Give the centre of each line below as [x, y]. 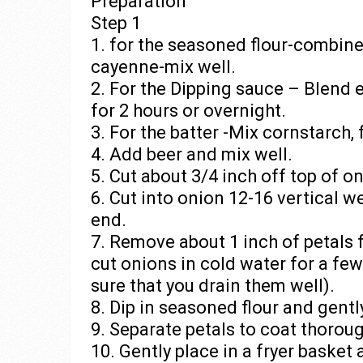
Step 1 [116, 23]
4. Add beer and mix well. [192, 154]
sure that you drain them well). [213, 286]
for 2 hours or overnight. [188, 111]
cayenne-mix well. [163, 67]
